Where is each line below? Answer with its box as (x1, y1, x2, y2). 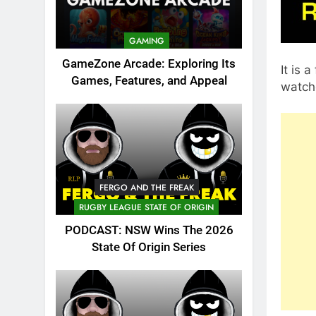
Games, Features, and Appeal (71, 73, 227, 87)
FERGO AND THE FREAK (99, 181, 194, 195)
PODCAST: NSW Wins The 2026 (64, 224, 233, 238)
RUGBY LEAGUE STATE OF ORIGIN (79, 201, 214, 214)
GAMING (128, 34, 164, 47)
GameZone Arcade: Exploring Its (62, 56, 236, 71)
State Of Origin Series (92, 241, 206, 255)
